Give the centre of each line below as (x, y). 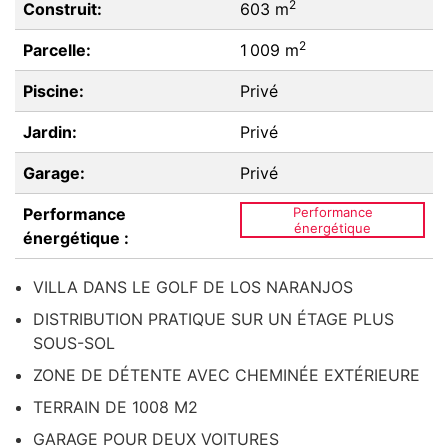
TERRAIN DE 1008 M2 (115, 407)
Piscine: (53, 91)
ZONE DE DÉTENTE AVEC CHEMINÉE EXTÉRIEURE (226, 375)
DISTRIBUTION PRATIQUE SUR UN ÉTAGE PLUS (213, 319)
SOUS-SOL (74, 343)
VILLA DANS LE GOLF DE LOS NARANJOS (193, 287)
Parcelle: (57, 50)
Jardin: (50, 132)
